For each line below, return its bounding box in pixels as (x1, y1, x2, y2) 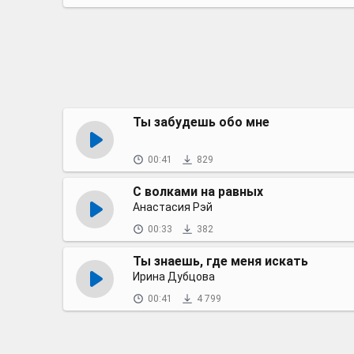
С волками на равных (133, 184, 263, 199)
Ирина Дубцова (133, 270, 215, 283)
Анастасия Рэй (133, 201, 213, 213)
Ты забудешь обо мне (133, 115, 269, 130)
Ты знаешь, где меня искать (133, 254, 308, 269)
